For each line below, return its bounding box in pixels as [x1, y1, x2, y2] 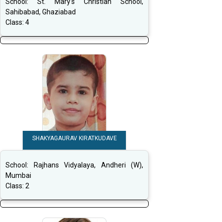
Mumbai [5, 171, 31, 180]
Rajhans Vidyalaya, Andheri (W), [33, 161, 143, 169]
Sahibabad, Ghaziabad [5, 8, 76, 16]
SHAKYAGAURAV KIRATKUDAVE [32, 135, 117, 142]
